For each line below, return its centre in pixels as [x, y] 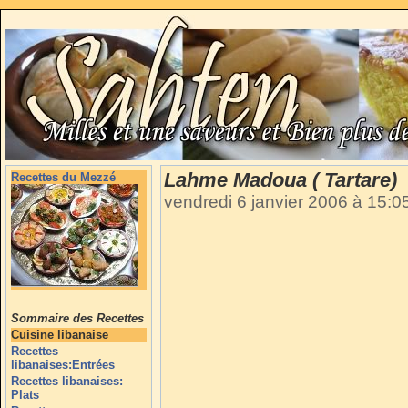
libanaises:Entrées [63, 365]
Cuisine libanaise [60, 335]
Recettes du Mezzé [63, 177]
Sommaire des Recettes [77, 318]
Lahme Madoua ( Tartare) [280, 180]
